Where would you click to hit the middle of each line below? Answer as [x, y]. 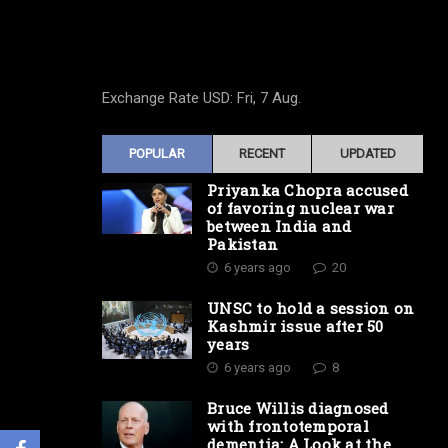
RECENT [262, 153]
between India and [279, 226]
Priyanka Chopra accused [307, 190]
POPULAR [157, 153]
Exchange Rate [152, 98]
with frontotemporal [288, 426]
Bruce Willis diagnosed [298, 408]
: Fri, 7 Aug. [265, 98]
